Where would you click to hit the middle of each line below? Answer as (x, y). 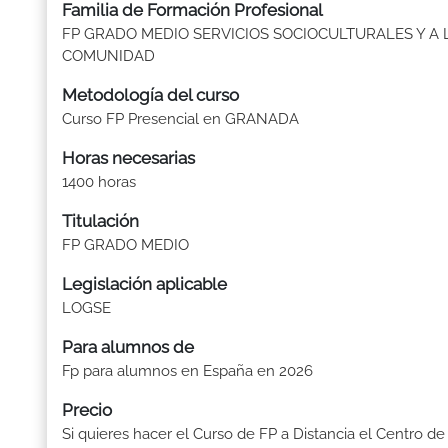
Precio (87, 410)
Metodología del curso (150, 95)
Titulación (100, 221)
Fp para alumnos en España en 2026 (187, 371)
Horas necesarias (128, 158)
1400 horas (99, 182)
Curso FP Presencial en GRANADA (180, 119)
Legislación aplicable (144, 284)
